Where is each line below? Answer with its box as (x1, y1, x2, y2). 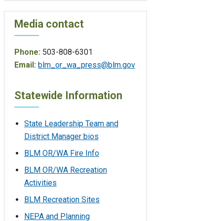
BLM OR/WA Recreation (24, 165, 107, 175)
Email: (14, 60, 36, 70)
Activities (24, 178, 57, 187)
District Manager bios (24, 131, 99, 141)
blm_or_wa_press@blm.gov (38, 60, 135, 70)
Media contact (14, 17, 84, 30)
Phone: (14, 47, 40, 57)
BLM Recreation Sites (24, 194, 100, 204)
